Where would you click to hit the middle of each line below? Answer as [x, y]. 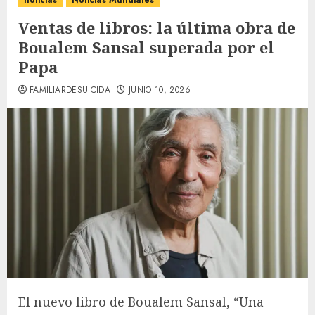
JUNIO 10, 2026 [159, 90]
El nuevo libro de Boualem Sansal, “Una [141, 301]
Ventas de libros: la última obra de [157, 27]
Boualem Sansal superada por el [146, 47]
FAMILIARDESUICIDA [70, 90]
